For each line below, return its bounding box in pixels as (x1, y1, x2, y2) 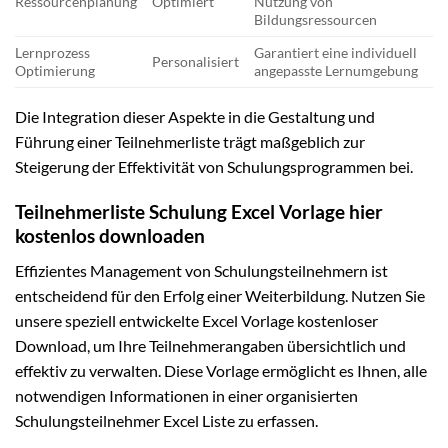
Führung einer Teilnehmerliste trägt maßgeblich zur (15, 132, 365, 152)
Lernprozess (15, 44, 90, 62)
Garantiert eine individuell (254, 44, 418, 62)
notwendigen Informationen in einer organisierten (15, 385, 358, 405)
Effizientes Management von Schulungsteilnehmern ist (15, 260, 388, 280)
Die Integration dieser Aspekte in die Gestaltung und (15, 107, 375, 127)
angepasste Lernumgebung (254, 62, 419, 80)
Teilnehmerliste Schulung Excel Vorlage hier (15, 200, 383, 224)
